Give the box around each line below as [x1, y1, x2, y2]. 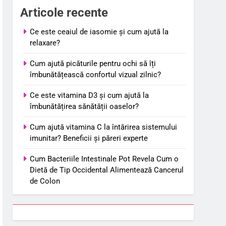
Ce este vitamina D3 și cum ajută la [30, 90, 149, 100]
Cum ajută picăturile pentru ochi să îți [30, 59, 156, 68]
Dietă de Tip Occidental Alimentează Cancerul [30, 165, 184, 175]
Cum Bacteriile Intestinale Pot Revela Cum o [30, 154, 179, 163]
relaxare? [30, 38, 61, 47]
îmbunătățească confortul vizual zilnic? [30, 70, 161, 79]
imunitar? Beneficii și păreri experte [30, 133, 148, 143]
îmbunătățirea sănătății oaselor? [30, 101, 139, 111]
